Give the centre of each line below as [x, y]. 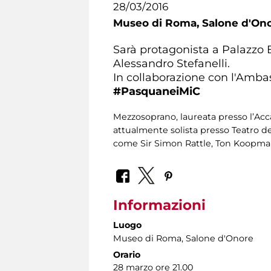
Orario [127, 255]
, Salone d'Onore [217, 239]
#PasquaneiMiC [157, 91]
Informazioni [159, 205]
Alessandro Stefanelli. [171, 63]
